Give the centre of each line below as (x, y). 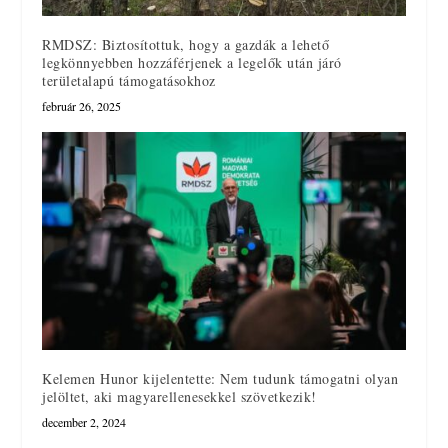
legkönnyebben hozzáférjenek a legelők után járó (192, 63)
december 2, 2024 (84, 422)
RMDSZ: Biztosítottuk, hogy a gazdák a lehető (186, 45)
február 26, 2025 (82, 106)
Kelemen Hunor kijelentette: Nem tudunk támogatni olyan (220, 379)
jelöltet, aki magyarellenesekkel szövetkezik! (179, 397)
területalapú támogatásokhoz (129, 81)
